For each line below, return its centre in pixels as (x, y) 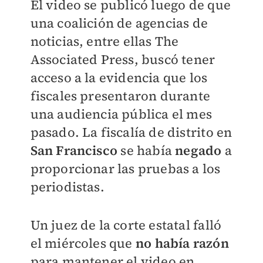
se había (148, 150)
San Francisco (75, 150)
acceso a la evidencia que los (119, 77)
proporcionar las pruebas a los (125, 168)
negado (200, 150)
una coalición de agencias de (119, 23)
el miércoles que (83, 243)
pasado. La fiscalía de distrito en (131, 132)
